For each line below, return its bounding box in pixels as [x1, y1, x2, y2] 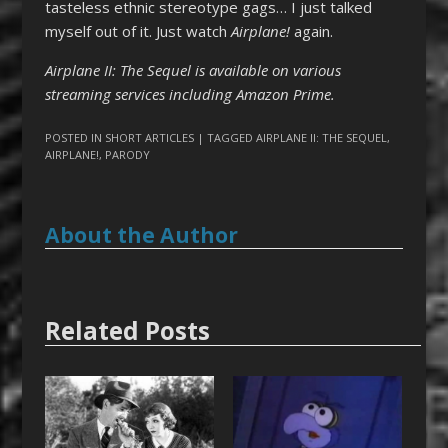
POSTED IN [44, 129, 105, 145]
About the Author [44, 220, 238, 249]
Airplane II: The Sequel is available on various [44, 60, 341, 81]
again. [289, 21, 333, 42]
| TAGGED [196, 129, 256, 145]
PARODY [104, 146, 150, 162]
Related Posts [44, 314, 210, 348]
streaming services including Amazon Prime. [44, 84, 335, 105]
